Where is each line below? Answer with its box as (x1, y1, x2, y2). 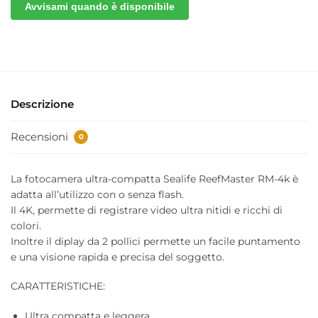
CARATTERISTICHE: (11, 280, 105, 293)
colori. (11, 219, 41, 232)
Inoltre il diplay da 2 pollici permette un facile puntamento (11, 235, 300, 248)
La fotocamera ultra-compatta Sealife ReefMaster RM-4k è (11, 172, 298, 185)
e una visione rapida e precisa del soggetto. (11, 251, 224, 263)
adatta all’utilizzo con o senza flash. (11, 188, 184, 201)
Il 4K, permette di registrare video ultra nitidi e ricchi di (11, 204, 283, 216)
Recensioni (11, 129, 71, 143)
